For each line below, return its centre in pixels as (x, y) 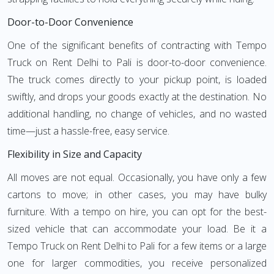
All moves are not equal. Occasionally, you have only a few (137, 177)
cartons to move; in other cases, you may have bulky (137, 194)
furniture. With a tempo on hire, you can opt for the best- (137, 212)
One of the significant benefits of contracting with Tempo (137, 45)
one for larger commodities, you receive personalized (137, 263)
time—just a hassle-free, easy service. (88, 131)
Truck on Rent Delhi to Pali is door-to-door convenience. (137, 62)
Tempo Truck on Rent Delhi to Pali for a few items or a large (137, 246)
